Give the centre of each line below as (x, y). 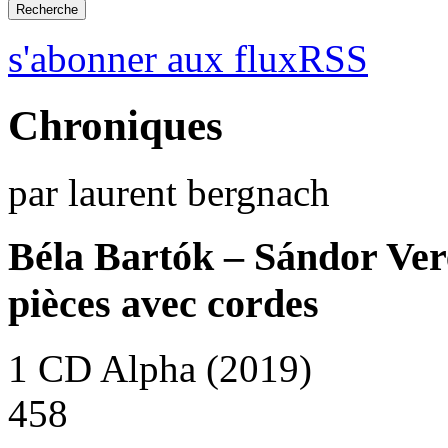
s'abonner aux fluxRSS (188, 58)
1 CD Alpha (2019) (160, 369)
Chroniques (115, 125)
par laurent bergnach (169, 192)
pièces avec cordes (163, 304)
